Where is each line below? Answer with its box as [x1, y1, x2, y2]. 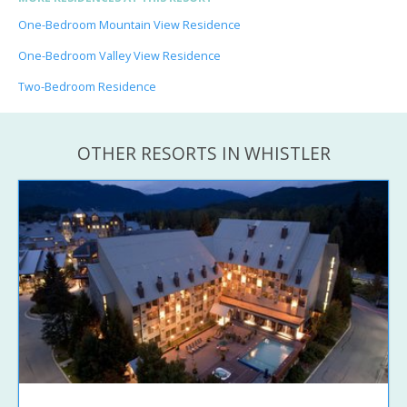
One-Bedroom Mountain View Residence [18, 16, 241, 33]
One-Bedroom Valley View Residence [18, 47, 221, 64]
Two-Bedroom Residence [18, 78, 156, 94]
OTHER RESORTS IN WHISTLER [76, 140, 331, 165]
